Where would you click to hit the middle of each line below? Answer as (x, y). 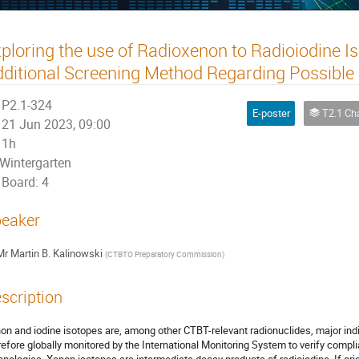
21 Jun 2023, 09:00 (56, 124)
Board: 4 (26, 182)
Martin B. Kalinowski (56, 254)
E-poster (271, 113)
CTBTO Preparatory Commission (164, 254)
